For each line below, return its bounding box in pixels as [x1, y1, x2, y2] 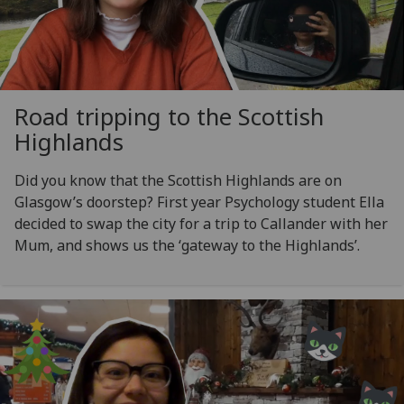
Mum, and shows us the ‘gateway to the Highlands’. [14, 234, 360, 255]
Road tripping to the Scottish [14, 100, 324, 133]
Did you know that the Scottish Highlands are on [14, 170, 342, 190]
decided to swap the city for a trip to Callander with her [14, 213, 388, 234]
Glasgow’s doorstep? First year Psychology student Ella [14, 191, 384, 212]
